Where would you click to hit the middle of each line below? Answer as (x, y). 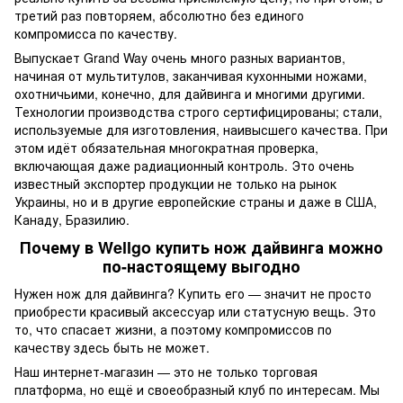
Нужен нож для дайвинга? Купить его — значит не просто (193, 293)
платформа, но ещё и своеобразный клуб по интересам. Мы (197, 389)
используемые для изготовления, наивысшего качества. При (201, 129)
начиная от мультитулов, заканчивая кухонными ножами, (191, 75)
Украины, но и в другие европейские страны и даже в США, (196, 201)
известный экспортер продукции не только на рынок (175, 183)
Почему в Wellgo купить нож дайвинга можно (201, 248)
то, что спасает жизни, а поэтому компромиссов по (173, 329)
